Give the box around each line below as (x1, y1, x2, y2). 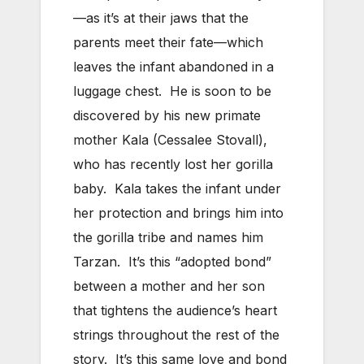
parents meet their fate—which (73, 34, 263, 51)
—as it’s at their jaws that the (73, 10, 249, 27)
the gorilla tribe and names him (73, 229, 263, 246)
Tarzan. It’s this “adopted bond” (73, 253, 271, 271)
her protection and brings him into (73, 205, 284, 222)
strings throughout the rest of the (73, 327, 279, 344)
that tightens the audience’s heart (73, 302, 277, 319)
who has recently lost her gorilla (73, 156, 273, 173)
